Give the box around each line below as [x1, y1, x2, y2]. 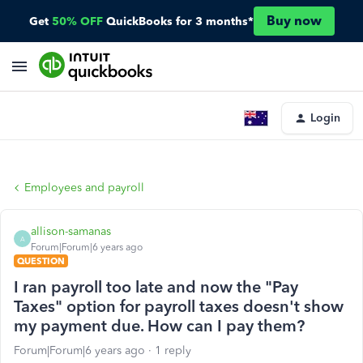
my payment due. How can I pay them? [14, 316, 305, 335]
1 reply [155, 344, 191, 357]
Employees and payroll [24, 181, 144, 194]
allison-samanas [31, 224, 111, 238]
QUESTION [17, 255, 65, 267]
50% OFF [51, 14, 103, 28]
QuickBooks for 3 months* [105, 14, 254, 28]
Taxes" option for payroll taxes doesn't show [14, 297, 344, 316]
